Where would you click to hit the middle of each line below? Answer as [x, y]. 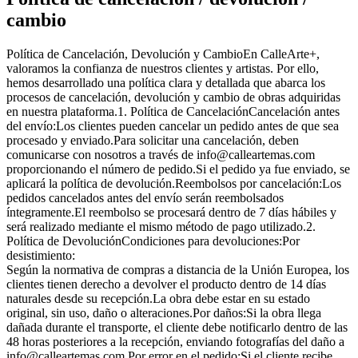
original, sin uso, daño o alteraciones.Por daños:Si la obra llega [164, 312]
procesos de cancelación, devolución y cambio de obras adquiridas [173, 97]
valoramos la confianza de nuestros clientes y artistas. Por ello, [163, 68]
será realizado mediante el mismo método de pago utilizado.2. [161, 226]
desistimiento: [41, 255]
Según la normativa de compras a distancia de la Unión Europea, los [178, 269]
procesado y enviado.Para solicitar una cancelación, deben [153, 140]
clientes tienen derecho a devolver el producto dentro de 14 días [166, 284]
